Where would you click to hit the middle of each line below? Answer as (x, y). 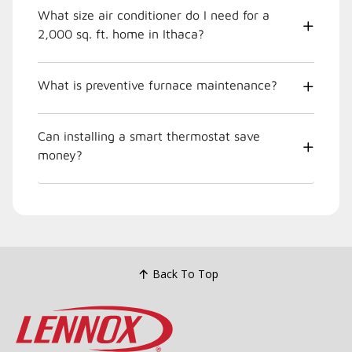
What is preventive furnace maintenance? (158, 84)
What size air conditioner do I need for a (154, 15)
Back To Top (185, 274)
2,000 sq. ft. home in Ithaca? (183, 33)
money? (60, 154)
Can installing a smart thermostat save (149, 136)
